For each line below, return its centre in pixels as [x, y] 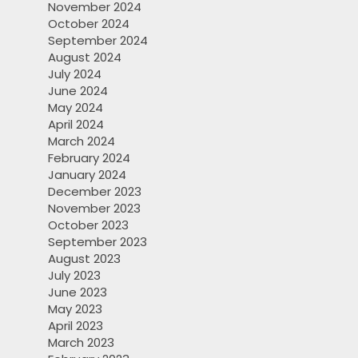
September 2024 [98, 41]
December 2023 [95, 192]
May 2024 [76, 108]
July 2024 [75, 74]
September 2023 [97, 242]
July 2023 [74, 276]
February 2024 [89, 158]
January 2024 [87, 175]
